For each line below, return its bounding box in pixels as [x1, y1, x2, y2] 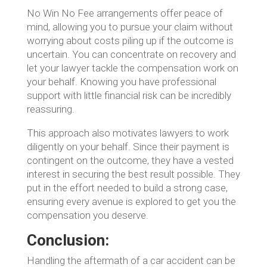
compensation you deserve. [26, 209, 148, 221]
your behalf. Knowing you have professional [26, 76, 216, 88]
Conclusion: [26, 231, 109, 249]
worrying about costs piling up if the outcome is [26, 35, 234, 46]
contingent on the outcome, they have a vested [26, 154, 234, 166]
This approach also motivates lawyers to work [26, 127, 229, 139]
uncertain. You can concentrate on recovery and [26, 48, 236, 60]
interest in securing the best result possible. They [26, 168, 240, 180]
